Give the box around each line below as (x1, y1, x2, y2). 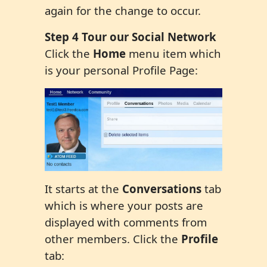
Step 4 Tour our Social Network (45, 29, 216, 45)
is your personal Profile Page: (45, 63, 198, 78)
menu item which (126, 46, 221, 61)
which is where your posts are (45, 197, 203, 213)
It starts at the (45, 181, 122, 196)
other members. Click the (45, 231, 181, 246)
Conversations (122, 181, 201, 196)
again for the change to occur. (45, 3, 201, 18)
